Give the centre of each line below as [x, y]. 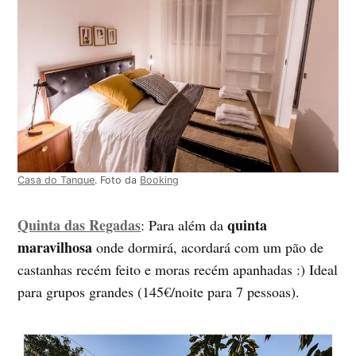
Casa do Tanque [56, 180]
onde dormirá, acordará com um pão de [208, 247]
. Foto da [118, 180]
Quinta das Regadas [79, 224]
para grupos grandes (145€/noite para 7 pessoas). [159, 291]
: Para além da [184, 224]
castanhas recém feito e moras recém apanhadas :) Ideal [178, 269]
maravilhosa [55, 247]
